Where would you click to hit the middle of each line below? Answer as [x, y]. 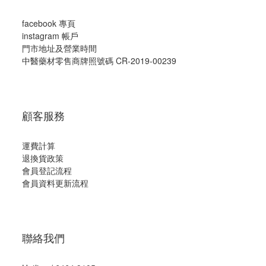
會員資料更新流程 [55, 183]
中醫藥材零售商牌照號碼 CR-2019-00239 [99, 61]
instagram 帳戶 [50, 36]
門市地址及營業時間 [59, 48]
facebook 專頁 [49, 23]
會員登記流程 [47, 170]
